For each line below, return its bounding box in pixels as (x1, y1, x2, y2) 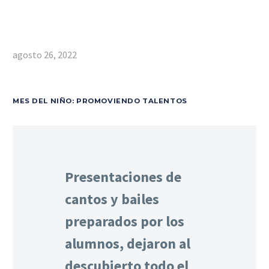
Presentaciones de (65, 168, 181, 186)
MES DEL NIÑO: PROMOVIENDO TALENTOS (13, 97, 187, 105)
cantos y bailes (65, 190, 159, 208)
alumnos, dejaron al (65, 234, 190, 253)
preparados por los (65, 212, 184, 231)
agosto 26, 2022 (13, 49, 77, 61)
